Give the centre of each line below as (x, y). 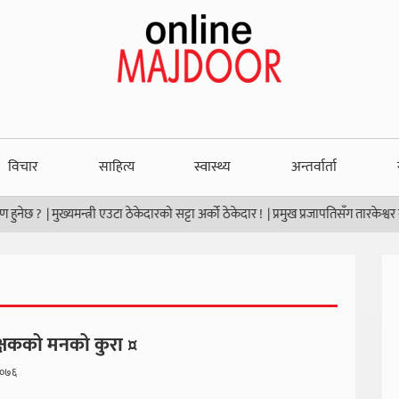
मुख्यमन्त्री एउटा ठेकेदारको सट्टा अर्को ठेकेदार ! (122, 214)
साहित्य (116, 167)
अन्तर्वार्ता (314, 167)
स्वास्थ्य (213, 167)
